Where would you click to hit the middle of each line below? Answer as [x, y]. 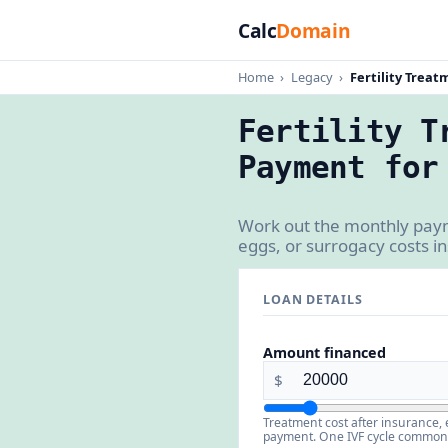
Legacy [311, 76]
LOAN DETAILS [313, 299]
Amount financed [324, 352]
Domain [313, 30]
